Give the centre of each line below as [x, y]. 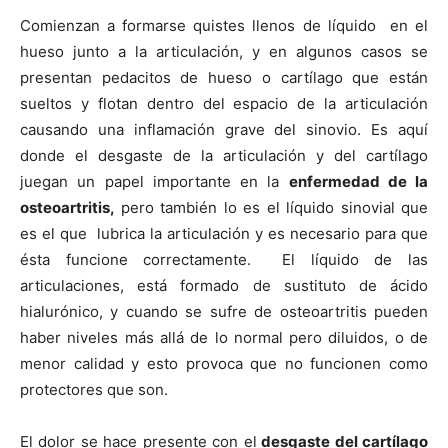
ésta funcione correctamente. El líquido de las [224, 259]
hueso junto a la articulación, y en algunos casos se [224, 51]
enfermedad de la [358, 181]
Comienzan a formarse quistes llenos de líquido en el [224, 25]
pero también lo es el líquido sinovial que [274, 207]
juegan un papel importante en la [154, 181]
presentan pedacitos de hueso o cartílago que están [224, 77]
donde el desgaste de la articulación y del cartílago [224, 155]
